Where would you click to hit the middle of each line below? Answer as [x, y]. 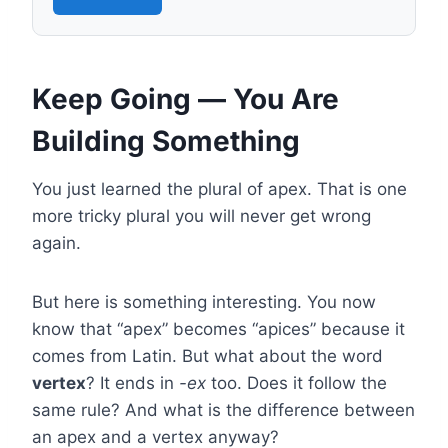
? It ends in [132, 383]
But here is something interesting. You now [204, 302]
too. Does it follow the [296, 383]
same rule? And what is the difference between [223, 410]
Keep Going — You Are [185, 99]
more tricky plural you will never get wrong [201, 216]
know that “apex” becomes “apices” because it [218, 329]
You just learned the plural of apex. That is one [219, 189]
